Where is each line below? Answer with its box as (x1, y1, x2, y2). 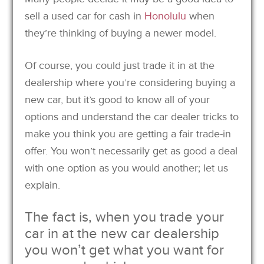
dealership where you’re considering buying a (25, 75, 236, 89)
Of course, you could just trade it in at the (25, 58, 215, 72)
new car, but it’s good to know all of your (25, 93, 210, 106)
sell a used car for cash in (25, 9, 142, 22)
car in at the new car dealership (25, 225, 220, 242)
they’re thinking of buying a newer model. (25, 26, 217, 39)
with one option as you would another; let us (25, 161, 229, 174)
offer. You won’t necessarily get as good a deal (25, 144, 238, 157)
